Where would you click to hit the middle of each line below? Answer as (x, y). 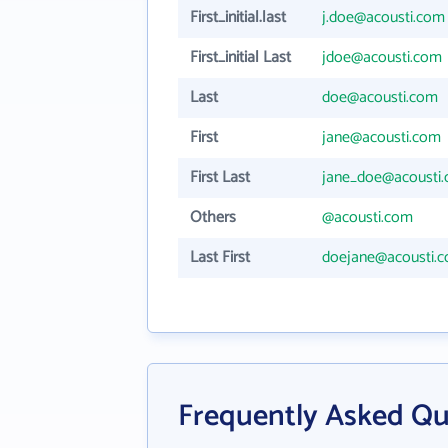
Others (213, 217)
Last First (220, 257)
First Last (220, 177)
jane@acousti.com (381, 137)
